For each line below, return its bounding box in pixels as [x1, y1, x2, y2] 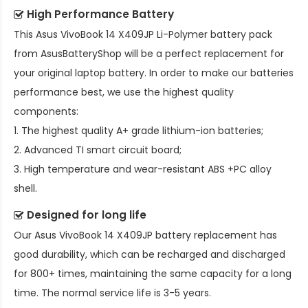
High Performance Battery [27, 6, 174, 21]
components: [14, 104, 78, 118]
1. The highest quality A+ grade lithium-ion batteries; [14, 123, 263, 137]
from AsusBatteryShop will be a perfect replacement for [14, 46, 284, 60]
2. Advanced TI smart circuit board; [14, 142, 181, 157]
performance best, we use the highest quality [14, 85, 234, 99]
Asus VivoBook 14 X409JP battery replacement [34, 228, 257, 242]
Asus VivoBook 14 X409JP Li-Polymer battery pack [36, 27, 272, 41]
